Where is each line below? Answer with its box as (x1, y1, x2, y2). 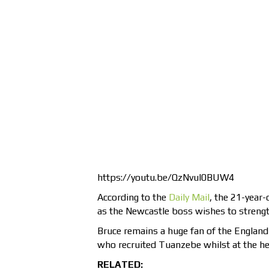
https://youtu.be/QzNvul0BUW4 (97, 172, 234, 184)
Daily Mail (169, 192, 210, 204)
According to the (97, 192, 169, 204)
